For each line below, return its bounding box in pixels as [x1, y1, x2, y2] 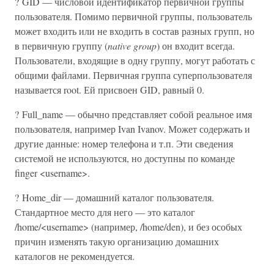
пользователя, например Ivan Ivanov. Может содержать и [15, 122, 250, 135]
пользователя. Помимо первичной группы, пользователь [15, 10, 252, 23]
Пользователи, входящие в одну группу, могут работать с [15, 54, 255, 67]
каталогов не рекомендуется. [15, 250, 135, 262]
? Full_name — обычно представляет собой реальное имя [15, 108, 252, 120]
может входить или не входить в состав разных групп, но [15, 24, 254, 37]
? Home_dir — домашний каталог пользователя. [15, 191, 214, 204]
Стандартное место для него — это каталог [15, 206, 195, 218]
